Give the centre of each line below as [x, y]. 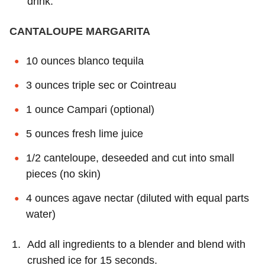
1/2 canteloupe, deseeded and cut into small [130, 158]
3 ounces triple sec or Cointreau [101, 85]
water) [41, 214]
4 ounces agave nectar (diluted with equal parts [138, 198]
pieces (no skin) [63, 174]
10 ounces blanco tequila [85, 61]
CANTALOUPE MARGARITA [80, 31]
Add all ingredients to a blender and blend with [136, 244]
